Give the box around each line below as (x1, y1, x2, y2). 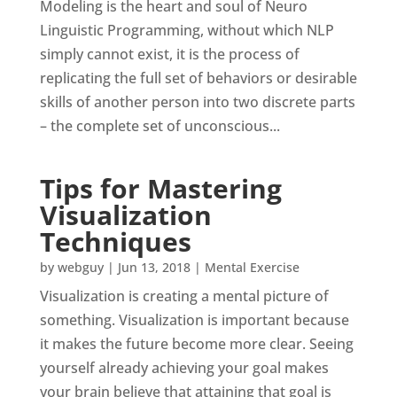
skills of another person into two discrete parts (39, 92, 355, 113)
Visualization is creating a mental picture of (39, 286, 329, 307)
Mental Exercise (204, 259, 300, 276)
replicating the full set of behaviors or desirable (39, 68, 357, 89)
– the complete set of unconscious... (39, 116, 280, 136)
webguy (57, 259, 104, 276)
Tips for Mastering (39, 170, 282, 207)
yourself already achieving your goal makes (39, 358, 329, 378)
